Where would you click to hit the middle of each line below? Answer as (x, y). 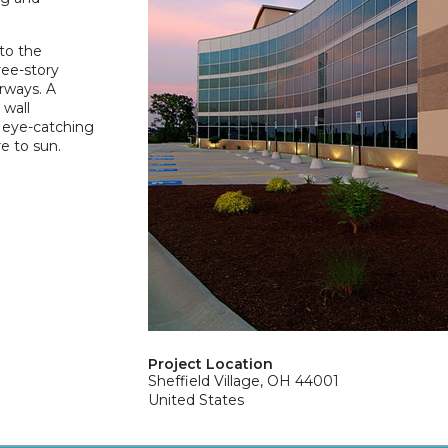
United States (196, 400)
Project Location (211, 364)
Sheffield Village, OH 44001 (244, 381)
